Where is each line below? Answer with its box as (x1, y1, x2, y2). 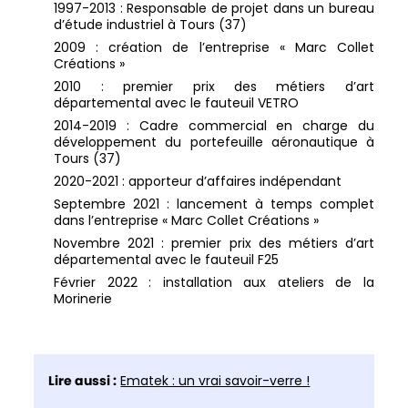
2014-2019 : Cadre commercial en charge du (54, 117, 374, 136)
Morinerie (54, 290, 113, 309)
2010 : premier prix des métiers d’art (54, 77, 374, 97)
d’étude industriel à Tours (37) (54, 15, 248, 35)
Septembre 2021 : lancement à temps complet (54, 195, 374, 214)
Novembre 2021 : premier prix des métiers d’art (54, 234, 374, 253)
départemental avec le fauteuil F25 (54, 250, 280, 270)
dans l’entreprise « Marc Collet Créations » (54, 211, 320, 230)
